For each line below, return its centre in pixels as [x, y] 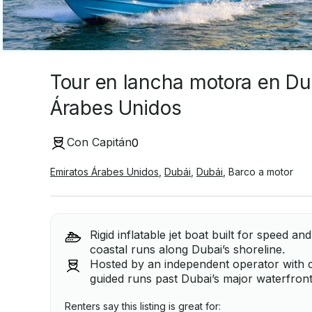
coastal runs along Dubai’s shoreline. [188, 249]
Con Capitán [99, 142]
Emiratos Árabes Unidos [104, 171]
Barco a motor [261, 171]
